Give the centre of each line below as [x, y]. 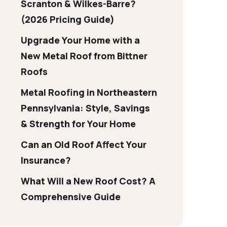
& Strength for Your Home [78, 124]
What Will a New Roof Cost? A [88, 181]
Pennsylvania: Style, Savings [85, 108]
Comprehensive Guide [71, 197]
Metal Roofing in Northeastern [89, 92]
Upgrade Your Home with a [80, 40]
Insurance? [46, 160]
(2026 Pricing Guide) [68, 19]
